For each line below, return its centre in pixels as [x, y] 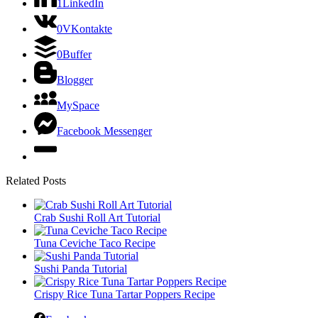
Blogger [75, 79]
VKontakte [87, 28]
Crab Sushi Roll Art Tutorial [97, 217]
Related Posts [36, 180]
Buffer [77, 54]
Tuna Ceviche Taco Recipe [95, 243]
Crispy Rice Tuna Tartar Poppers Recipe [125, 294]
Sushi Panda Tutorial [81, 268]
